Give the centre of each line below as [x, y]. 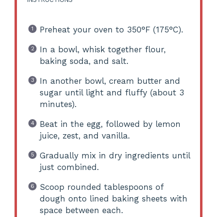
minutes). [58, 104]
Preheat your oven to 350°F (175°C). [111, 29]
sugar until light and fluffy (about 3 [112, 92]
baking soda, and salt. [84, 61]
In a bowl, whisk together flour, [102, 49]
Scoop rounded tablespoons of [101, 187]
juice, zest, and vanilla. [85, 135]
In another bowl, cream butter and [110, 81]
